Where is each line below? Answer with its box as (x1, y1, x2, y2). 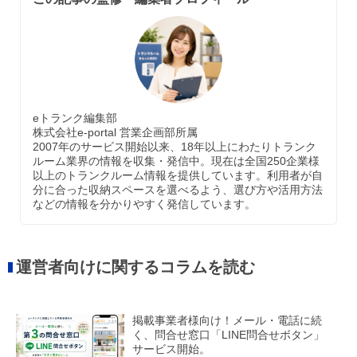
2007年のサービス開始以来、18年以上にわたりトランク (33, 140, 316, 154)
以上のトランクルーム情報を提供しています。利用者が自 (33, 169, 323, 182)
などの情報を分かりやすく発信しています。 (33, 198, 256, 211)
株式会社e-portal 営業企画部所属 (33, 126, 198, 139)
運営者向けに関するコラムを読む (16, 258, 255, 277)
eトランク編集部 (33, 112, 117, 125)
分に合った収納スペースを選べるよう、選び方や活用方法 (33, 183, 323, 197)
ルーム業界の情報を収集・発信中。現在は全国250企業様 (33, 155, 320, 168)
